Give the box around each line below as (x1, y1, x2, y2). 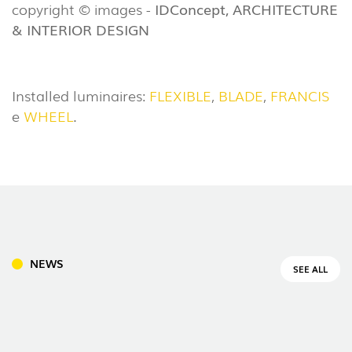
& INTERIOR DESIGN (12, 19, 149, 40)
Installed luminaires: (12, 85, 149, 106)
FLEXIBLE (149, 85, 211, 106)
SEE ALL (292, 262, 328, 276)
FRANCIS (270, 85, 329, 106)
